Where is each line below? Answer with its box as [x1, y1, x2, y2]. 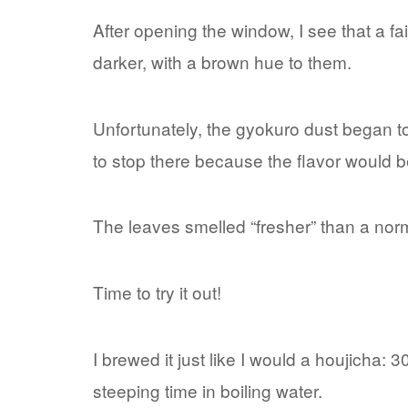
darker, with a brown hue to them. [93, 49, 352, 75]
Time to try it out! [93, 280, 221, 305]
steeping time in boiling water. [93, 377, 322, 403]
